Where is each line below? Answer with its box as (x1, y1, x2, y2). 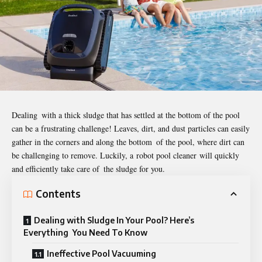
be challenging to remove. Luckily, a (12, 149, 136, 161)
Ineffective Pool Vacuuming (47, 248, 156, 258)
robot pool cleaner (136, 149, 196, 161)
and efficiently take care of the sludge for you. (12, 163, 165, 174)
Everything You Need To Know (23, 227, 147, 237)
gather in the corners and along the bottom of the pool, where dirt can (12, 136, 244, 147)
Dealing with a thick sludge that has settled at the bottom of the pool (12, 109, 240, 120)
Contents (36, 187, 81, 201)
